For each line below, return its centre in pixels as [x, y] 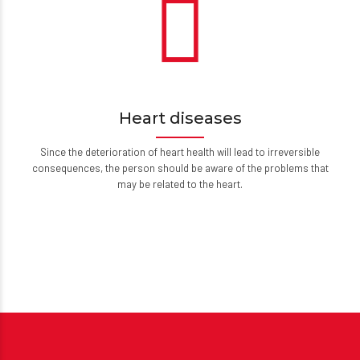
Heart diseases [180, 118]
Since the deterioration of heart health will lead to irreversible [180, 152]
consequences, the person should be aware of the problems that [180, 168]
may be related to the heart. [180, 184]
